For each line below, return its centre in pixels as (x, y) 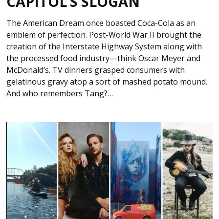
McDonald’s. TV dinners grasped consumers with (96, 70)
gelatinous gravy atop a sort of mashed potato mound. (107, 82)
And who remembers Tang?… (60, 94)
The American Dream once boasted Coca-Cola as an (101, 23)
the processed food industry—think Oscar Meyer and (104, 58)
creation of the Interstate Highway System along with (104, 47)
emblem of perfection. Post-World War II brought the (104, 35)
